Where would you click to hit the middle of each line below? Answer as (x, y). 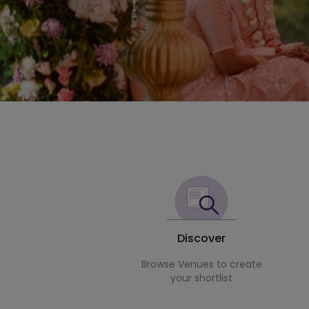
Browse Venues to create (201, 265)
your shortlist (201, 278)
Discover (201, 239)
